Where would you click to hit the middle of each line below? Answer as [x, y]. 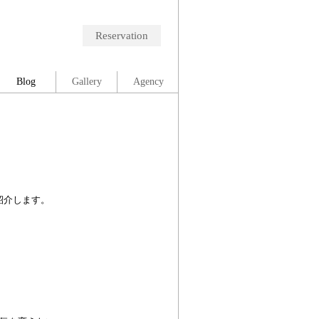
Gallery [87, 82]
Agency [148, 82]
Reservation [122, 35]
